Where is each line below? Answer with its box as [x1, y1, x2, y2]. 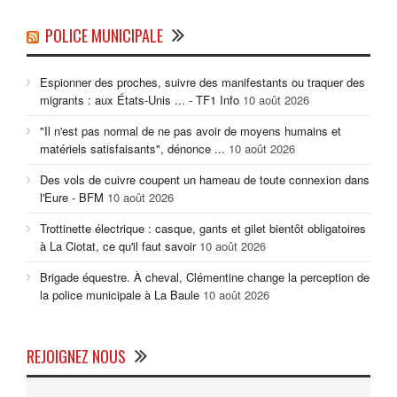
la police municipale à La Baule [40, 286, 199, 304]
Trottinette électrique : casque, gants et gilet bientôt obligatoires [40, 220, 366, 237]
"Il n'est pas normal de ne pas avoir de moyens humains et [40, 122, 341, 140]
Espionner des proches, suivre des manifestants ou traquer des [40, 74, 365, 91]
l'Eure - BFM [40, 189, 104, 206]
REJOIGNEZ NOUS [27, 345, 126, 369]
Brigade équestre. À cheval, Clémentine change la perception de [40, 269, 370, 286]
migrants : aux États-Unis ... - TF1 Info [40, 91, 239, 109]
